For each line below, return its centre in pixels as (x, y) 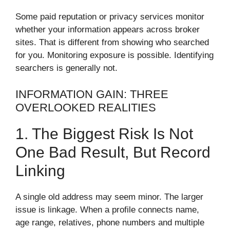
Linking (40, 170)
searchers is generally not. (66, 68)
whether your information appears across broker (108, 30)
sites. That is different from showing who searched (112, 43)
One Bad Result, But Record (113, 152)
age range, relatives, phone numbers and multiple (110, 222)
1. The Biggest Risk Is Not (104, 133)
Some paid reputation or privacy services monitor (110, 17)
